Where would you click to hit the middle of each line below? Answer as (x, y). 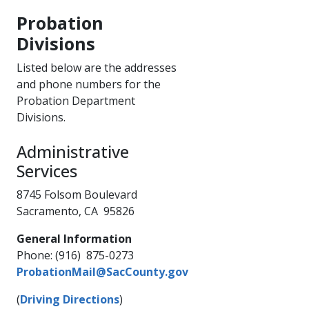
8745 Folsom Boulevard (77, 194)
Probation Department (76, 100)
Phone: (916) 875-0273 (75, 255)
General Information (74, 238)
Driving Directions (70, 299)
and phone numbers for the (89, 84)
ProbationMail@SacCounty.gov (102, 271)
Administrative (73, 151)
